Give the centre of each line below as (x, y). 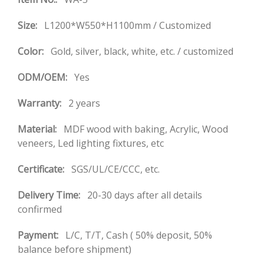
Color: (34, 51)
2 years (84, 103)
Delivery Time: (52, 195)
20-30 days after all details (145, 195)
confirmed (40, 209)
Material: (41, 129)
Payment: (42, 235)
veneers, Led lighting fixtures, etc (91, 143)
